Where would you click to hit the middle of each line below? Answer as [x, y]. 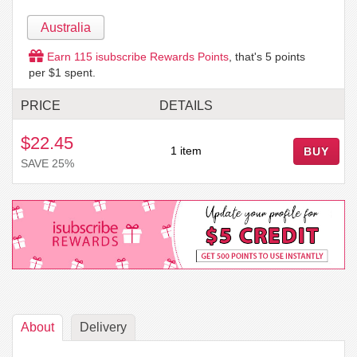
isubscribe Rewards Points [161, 56]
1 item [186, 150]
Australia [66, 27]
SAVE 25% [47, 163]
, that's [247, 56]
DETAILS [186, 105]
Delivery [103, 328]
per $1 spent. [62, 72]
